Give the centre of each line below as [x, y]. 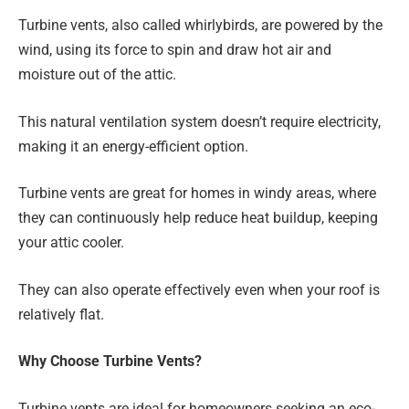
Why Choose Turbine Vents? [110, 362]
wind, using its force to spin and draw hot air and [175, 50]
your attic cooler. [71, 243]
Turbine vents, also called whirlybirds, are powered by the [200, 26]
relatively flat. [61, 314]
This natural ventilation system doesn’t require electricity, [199, 121]
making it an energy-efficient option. [133, 146]
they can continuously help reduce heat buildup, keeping [198, 218]
